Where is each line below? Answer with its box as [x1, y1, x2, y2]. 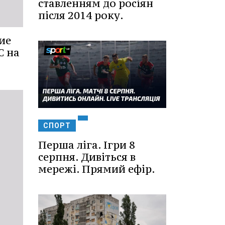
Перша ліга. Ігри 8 [38, 138, 135, 152]
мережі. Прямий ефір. [38, 162, 155, 176]
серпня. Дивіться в [38, 150, 136, 164]
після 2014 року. [38, 9, 124, 23]
